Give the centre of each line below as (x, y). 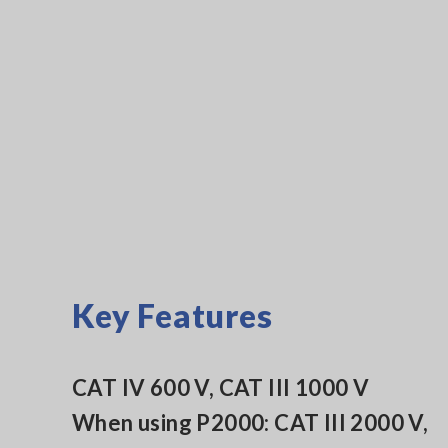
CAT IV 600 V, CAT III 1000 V (221, 387)
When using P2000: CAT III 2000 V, (250, 422)
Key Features (172, 315)
